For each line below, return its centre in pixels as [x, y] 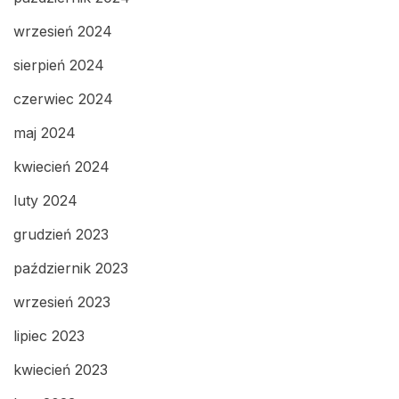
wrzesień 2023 [62, 302]
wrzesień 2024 [63, 32]
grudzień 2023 [61, 235]
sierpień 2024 [59, 65]
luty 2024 [45, 201]
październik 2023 [71, 269]
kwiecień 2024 [61, 167]
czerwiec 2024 [63, 99]
